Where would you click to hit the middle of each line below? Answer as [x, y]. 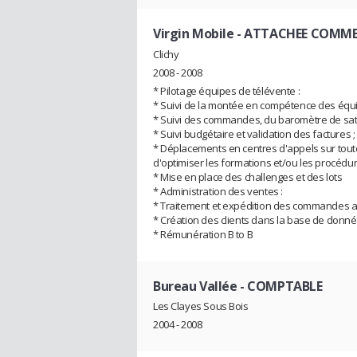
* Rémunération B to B [203, 234]
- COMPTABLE [280, 286]
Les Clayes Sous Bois [201, 306]
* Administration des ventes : [218, 191]
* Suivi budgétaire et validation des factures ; [254, 133]
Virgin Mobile [194, 33]
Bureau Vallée [195, 286]
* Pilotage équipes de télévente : [227, 90]
